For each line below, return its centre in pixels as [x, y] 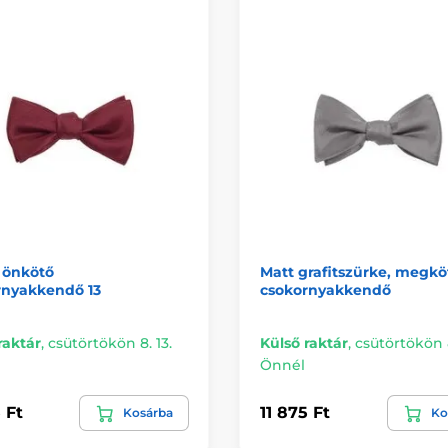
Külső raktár [304, 342]
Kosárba [148, 412]
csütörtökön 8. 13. [109, 342]
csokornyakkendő [325, 289]
